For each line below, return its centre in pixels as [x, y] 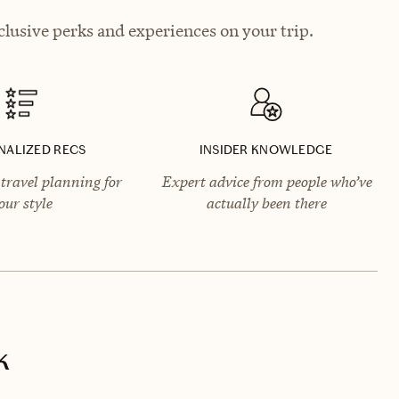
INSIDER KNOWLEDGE [266, 150]
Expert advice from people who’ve [266, 181]
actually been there [266, 203]
